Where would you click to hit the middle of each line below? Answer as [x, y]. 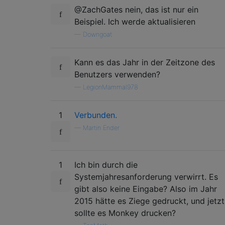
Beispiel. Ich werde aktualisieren [135, 22]
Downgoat [97, 34]
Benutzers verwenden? [117, 74]
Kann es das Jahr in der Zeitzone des [145, 62]
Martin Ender [101, 128]
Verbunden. [96, 115]
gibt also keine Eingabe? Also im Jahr [146, 189]
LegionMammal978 [110, 87]
